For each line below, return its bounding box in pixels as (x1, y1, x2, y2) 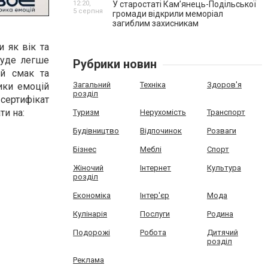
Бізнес (73, 145, 96, 154)
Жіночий (73, 163, 103, 172)
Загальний (73, 80, 111, 89)
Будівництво (73, 126, 119, 135)
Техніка (139, 80, 166, 89)
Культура (206, 163, 241, 172)
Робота (139, 228, 166, 237)
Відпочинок (139, 126, 182, 135)
